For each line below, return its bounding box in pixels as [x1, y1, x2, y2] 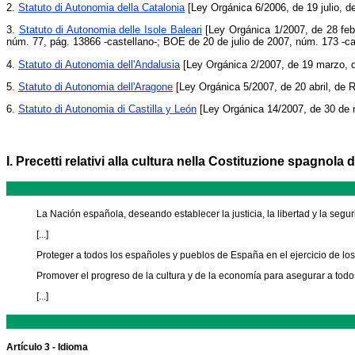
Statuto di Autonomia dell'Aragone [18, 80, 173, 93]
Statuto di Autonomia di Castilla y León [18, 103, 197, 116]
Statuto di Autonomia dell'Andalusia [18, 58, 180, 71]
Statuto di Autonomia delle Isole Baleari [18, 24, 202, 36]
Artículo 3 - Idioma [6, 342, 88, 353]
